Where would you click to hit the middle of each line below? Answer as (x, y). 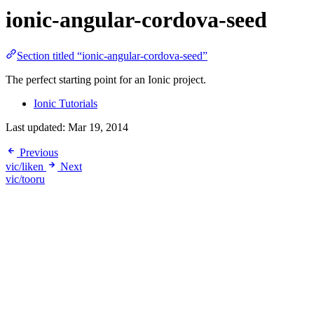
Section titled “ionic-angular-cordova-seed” (112, 55)
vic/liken (26, 166)
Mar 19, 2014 (98, 127)
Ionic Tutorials (66, 103)
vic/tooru (25, 179)
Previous (39, 152)
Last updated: (37, 127)
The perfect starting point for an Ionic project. (106, 79)
